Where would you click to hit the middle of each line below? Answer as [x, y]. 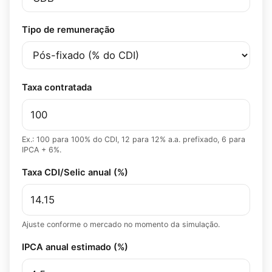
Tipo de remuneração [68, 30]
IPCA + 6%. [42, 149]
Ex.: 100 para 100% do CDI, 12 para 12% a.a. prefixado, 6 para [134, 139]
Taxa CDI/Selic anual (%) [75, 173]
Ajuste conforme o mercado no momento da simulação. [121, 224]
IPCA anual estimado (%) [75, 247]
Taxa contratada [57, 87]
